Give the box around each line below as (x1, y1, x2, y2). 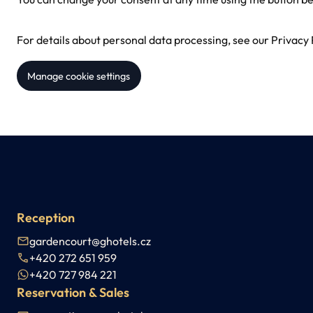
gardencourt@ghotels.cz (29, 234, 151, 249)
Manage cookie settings (27, 69, 131, 82)
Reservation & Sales (17, 284, 129, 301)
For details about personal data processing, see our (17, 32, 271, 47)
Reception (17, 210, 75, 226)
